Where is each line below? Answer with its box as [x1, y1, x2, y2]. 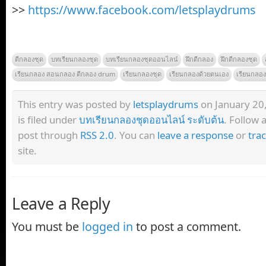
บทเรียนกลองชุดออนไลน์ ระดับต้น [79, 113, 224, 127]
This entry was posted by [18, 97, 133, 112]
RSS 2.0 [80, 128, 114, 142]
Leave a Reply [12, 192, 110, 215]
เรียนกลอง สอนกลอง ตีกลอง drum [15, 69, 115, 79]
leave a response [157, 128, 233, 142]
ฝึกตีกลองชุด [221, 55, 257, 64]
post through [18, 128, 80, 142]
